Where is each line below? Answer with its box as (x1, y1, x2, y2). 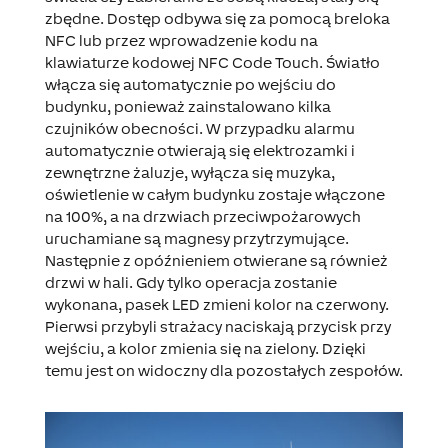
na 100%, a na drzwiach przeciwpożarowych (44, 208, 361, 226)
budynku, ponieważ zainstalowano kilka (44, 98, 331, 116)
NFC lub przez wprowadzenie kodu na (44, 32, 318, 50)
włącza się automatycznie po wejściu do (44, 76, 336, 94)
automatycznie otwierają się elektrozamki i (44, 142, 355, 160)
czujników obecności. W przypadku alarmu (44, 120, 355, 138)
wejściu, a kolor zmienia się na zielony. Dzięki (44, 340, 366, 358)
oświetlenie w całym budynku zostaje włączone (44, 186, 385, 204)
